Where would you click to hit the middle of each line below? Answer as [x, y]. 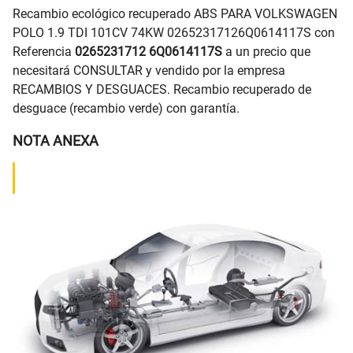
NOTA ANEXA [56, 141]
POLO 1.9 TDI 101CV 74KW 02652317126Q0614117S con [174, 33]
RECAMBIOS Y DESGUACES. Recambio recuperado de [162, 90]
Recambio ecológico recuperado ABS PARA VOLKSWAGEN [175, 14]
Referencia [44, 52]
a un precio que [266, 52]
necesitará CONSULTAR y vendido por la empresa [149, 71]
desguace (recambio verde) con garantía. [126, 109]
